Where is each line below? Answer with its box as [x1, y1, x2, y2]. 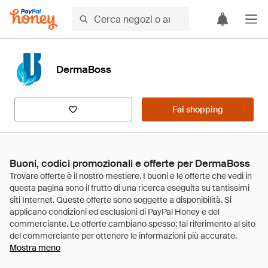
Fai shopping [172, 104, 223, 115]
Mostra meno [10, 242, 60, 253]
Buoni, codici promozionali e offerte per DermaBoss [10, 157, 250, 170]
